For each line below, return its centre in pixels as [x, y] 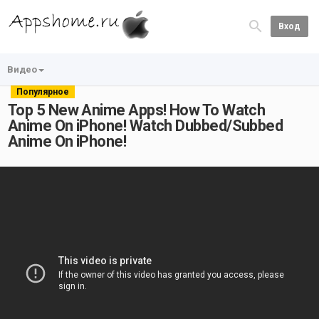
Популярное [43, 92]
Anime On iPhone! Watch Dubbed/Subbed [146, 126]
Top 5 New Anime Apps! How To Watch [137, 110]
